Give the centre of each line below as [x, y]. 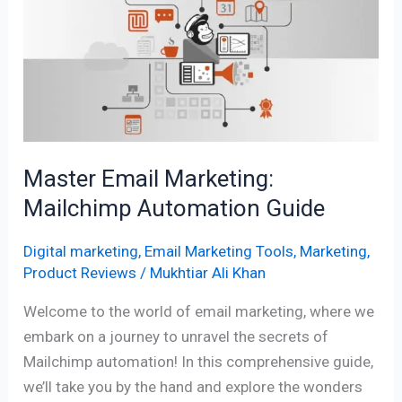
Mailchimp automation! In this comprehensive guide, [199, 361]
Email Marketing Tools [219, 251]
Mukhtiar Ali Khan [208, 272]
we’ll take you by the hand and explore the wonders [193, 386]
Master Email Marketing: [149, 179]
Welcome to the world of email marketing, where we [199, 311]
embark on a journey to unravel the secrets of [176, 336]
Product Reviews [80, 272]
